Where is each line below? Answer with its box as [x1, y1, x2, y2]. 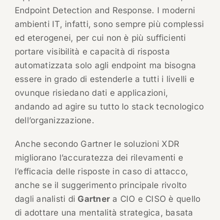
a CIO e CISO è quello [110, 194, 201, 204]
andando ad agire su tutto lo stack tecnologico [14, 102, 204, 112]
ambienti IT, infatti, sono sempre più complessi [14, 19, 204, 29]
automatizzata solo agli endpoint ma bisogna [14, 60, 196, 71]
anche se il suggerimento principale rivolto [14, 180, 187, 191]
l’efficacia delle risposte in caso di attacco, [14, 166, 189, 177]
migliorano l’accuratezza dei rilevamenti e [14, 153, 184, 163]
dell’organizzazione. [14, 115, 94, 126]
